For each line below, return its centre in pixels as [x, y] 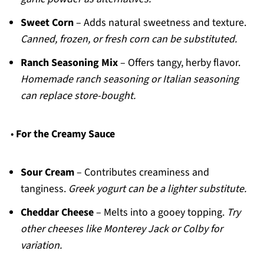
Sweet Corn [47, 23]
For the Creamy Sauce [65, 134]
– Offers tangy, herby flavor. [179, 63]
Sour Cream [47, 173]
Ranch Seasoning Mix [69, 63]
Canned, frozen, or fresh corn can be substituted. [128, 39]
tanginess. [44, 189]
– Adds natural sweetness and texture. [160, 23]
